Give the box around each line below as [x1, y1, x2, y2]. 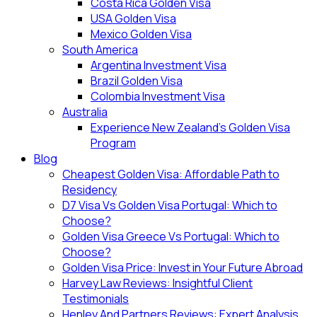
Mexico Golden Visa [91, 26, 192, 42]
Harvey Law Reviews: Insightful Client [62, 275, 253, 291]
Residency [62, 182, 117, 197]
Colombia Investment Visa [91, 88, 225, 104]
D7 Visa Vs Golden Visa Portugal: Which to [62, 197, 277, 213]
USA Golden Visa [91, 11, 176, 26]
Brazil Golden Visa [91, 73, 183, 88]
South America [62, 42, 138, 57]
